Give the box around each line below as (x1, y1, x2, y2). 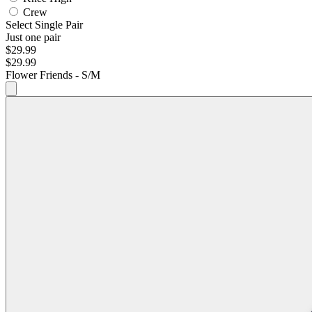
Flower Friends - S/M (6, 69, 100, 81)
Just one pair (6, 31, 61, 44)
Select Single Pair (6, 19, 83, 31)
